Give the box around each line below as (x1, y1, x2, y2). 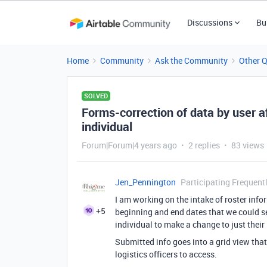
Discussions (187, 17, 232, 28)
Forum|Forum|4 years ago (82, 139, 177, 151)
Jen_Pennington (115, 176, 176, 188)
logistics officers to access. (115, 249, 217, 260)
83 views (231, 139, 264, 151)
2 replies (188, 139, 220, 151)
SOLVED (84, 91, 108, 100)
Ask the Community (155, 55, 228, 66)
